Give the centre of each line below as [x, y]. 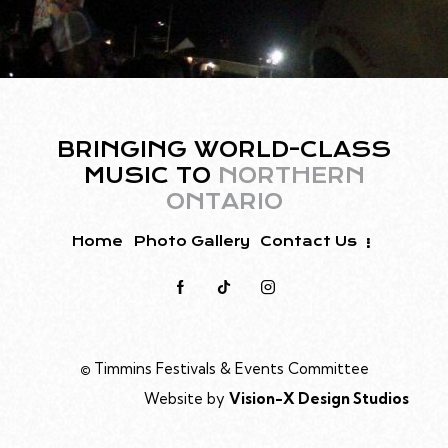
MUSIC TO [150, 176]
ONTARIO [224, 202]
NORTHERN [291, 176]
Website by [186, 399]
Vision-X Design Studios [319, 399]
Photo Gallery [191, 241]
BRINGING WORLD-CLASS [224, 150]
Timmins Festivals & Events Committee [231, 369]
